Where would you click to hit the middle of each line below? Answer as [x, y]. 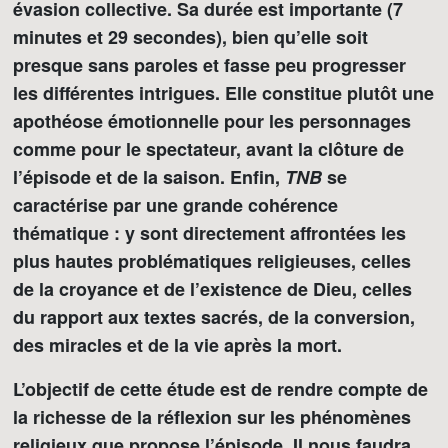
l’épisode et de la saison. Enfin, [149, 177]
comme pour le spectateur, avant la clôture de [208, 149]
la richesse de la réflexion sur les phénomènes [212, 417]
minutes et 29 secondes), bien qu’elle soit [190, 37]
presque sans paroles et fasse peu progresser [209, 65]
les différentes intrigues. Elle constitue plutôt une [223, 93]
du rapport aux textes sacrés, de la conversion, [214, 317]
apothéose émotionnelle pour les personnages [212, 121]
